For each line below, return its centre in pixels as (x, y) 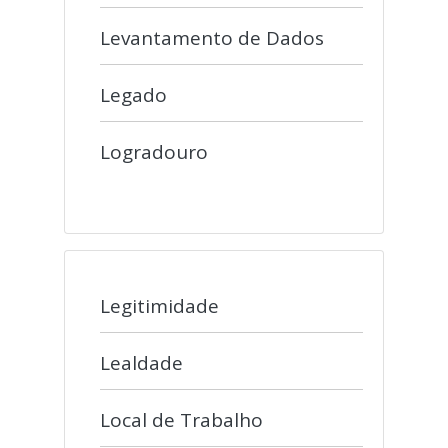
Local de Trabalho (181, 420)
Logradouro (154, 152)
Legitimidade (159, 306)
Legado (133, 95)
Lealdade (141, 363)
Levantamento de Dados (212, 38)
